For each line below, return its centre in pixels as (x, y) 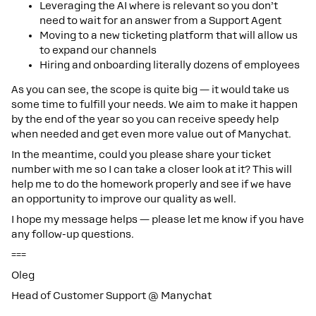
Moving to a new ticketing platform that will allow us (169, 35)
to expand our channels (98, 50)
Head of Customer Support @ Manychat (111, 296)
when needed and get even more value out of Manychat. (151, 134)
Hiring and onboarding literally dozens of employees (170, 65)
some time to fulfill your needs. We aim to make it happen (154, 104)
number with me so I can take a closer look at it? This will (152, 169)
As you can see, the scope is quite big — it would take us (150, 90)
